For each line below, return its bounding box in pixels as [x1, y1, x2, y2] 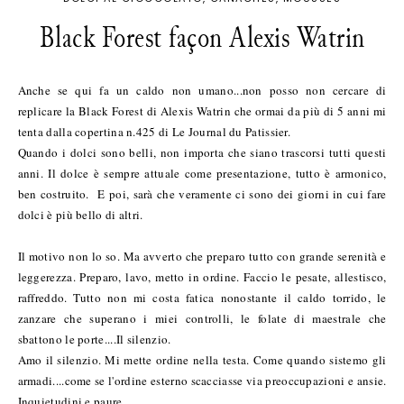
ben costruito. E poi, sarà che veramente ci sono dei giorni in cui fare [17, 185, 387, 202]
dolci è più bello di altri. [17, 206, 147, 223]
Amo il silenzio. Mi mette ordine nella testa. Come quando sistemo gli [17, 351, 387, 368]
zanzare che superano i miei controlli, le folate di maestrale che [17, 309, 387, 326]
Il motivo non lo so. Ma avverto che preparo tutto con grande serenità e [17, 247, 387, 264]
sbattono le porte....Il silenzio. [17, 330, 171, 347]
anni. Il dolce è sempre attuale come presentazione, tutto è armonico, [17, 164, 387, 181]
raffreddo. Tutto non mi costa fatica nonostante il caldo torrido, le [17, 289, 387, 306]
